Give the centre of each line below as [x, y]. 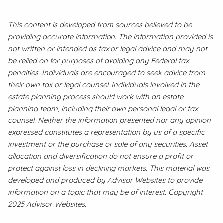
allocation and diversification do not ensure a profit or [101, 156]
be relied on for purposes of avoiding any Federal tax [99, 61]
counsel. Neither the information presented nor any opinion [110, 120]
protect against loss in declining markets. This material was [109, 168]
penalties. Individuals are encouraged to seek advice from [107, 73]
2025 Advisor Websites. [47, 204]
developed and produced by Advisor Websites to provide [105, 180]
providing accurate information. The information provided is [111, 37]
